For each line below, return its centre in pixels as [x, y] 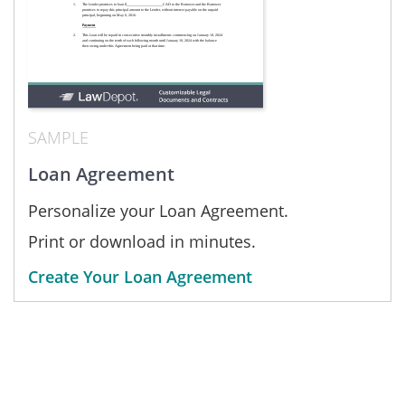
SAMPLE [58, 138]
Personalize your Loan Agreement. [158, 211]
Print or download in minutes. [142, 242]
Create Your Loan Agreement [140, 277]
